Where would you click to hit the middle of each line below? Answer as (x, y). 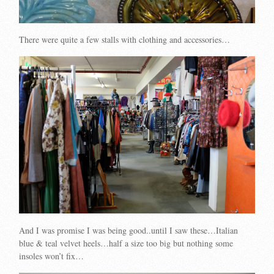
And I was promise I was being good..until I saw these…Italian (129, 230)
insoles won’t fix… (52, 256)
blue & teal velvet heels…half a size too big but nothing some (126, 243)
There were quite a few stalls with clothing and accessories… (125, 40)
